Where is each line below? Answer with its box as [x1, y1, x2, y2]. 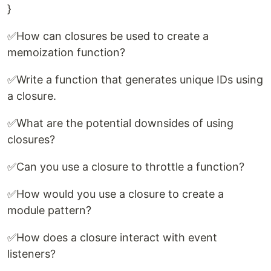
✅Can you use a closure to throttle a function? [7, 160, 244, 173]
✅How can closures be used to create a [7, 29, 209, 42]
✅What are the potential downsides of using [7, 116, 233, 129]
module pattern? [7, 203, 91, 217]
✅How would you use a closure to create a [7, 187, 224, 200]
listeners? [7, 247, 56, 260]
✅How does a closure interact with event [7, 230, 217, 244]
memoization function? [7, 45, 125, 59]
